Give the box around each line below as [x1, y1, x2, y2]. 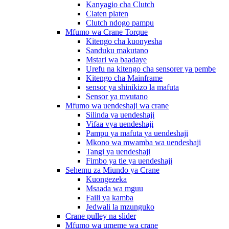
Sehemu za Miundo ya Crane [65, 166, 159, 174]
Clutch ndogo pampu [86, 18, 154, 27]
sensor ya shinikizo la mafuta [86, 83, 179, 91]
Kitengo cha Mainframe [86, 74, 163, 82]
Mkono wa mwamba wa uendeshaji [86, 138, 201, 147]
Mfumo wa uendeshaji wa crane [65, 101, 169, 110]
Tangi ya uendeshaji [86, 147, 150, 156]
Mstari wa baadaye [86, 55, 147, 64]
